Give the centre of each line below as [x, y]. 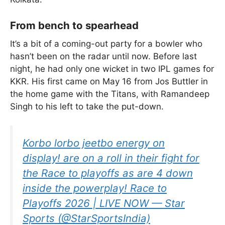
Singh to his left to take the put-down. [87, 106]
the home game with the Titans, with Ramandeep [110, 94]
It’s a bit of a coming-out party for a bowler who [106, 43]
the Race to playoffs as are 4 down [108, 173]
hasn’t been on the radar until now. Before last [103, 56]
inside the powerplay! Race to [95, 188]
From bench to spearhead [74, 26]
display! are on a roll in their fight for [111, 158]
